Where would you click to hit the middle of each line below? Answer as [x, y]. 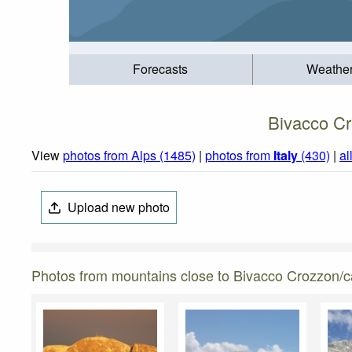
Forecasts [161, 69]
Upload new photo [117, 207]
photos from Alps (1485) [129, 156]
